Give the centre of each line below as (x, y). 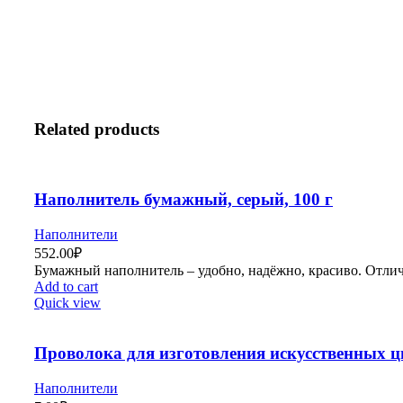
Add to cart (66, 286)
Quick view (67, 302)
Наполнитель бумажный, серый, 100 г (184, 199)
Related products (97, 130)
